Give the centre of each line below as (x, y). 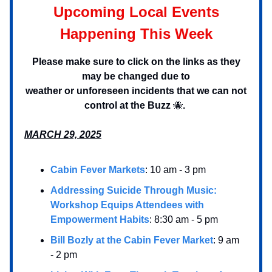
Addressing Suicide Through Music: (134, 190)
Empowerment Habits (100, 219)
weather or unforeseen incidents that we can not (136, 90)
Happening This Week (136, 33)
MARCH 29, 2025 (63, 134)
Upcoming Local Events (136, 12)
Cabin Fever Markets (98, 169)
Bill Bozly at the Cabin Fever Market (132, 240)
